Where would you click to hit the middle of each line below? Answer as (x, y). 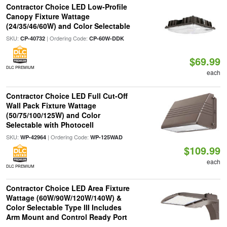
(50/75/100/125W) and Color (53, 115)
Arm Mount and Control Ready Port (66, 217)
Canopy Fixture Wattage (48, 16)
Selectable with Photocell (50, 125)
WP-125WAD (106, 137)
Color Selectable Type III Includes (64, 207)
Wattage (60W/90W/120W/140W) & (64, 198)
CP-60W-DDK (106, 38)
